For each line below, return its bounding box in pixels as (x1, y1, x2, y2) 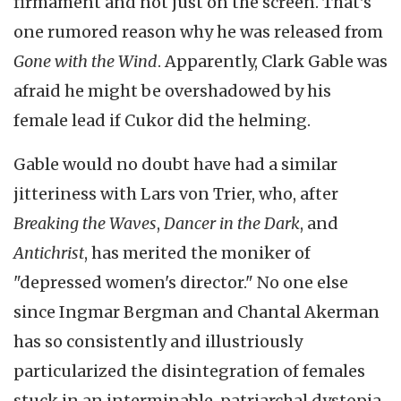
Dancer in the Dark (164, 213, 300, 234)
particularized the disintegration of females (13, 361, 365, 381)
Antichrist (13, 243, 84, 263)
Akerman (304, 302, 380, 322)
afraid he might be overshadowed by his (13, 80, 331, 101)
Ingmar (59, 302, 120, 322)
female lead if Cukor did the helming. (13, 109, 311, 131)
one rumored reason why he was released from (13, 21, 383, 42)
